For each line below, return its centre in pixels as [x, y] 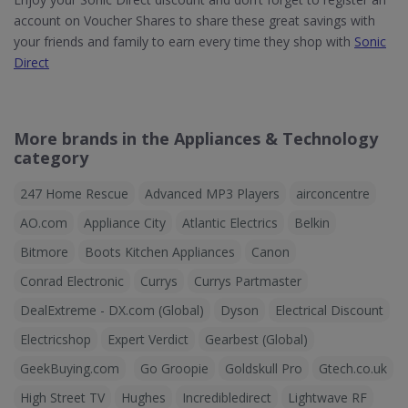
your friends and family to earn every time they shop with [184, 42]
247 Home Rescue [74, 194]
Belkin [312, 223]
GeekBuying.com [70, 369]
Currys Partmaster [248, 281]
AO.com [44, 223]
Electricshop [56, 340]
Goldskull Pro [264, 369]
